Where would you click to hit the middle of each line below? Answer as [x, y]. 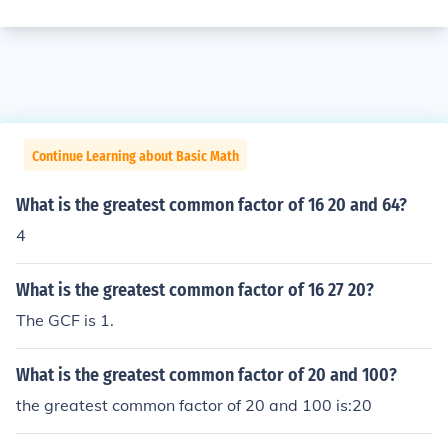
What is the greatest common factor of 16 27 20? [195, 290]
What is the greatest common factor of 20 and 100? [206, 375]
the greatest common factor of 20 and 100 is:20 [194, 405]
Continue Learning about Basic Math [135, 156]
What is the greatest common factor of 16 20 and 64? [211, 205]
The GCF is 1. [65, 320]
